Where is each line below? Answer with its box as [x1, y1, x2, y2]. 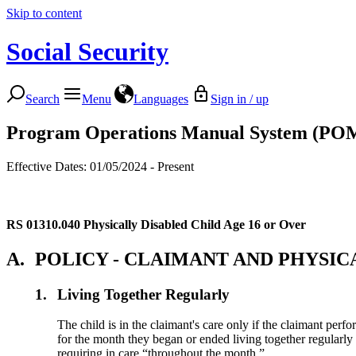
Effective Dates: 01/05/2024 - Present [6, 159, 194, 173]
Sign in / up [211, 91, 269, 106]
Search [25, 91, 60, 106]
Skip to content [6, 6, 82, 20]
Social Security [6, 37, 168, 67]
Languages [133, 91, 188, 106]
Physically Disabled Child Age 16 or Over [83, 217, 306, 231]
